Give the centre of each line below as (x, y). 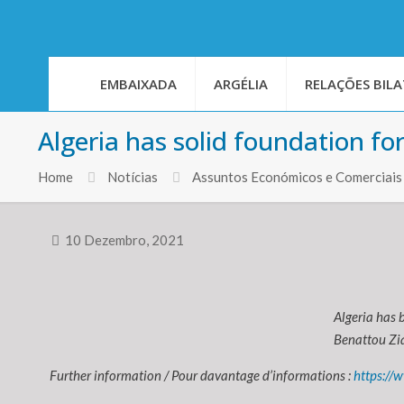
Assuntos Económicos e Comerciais (297, 177)
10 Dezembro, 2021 (124, 240)
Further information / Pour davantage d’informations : (200, 376)
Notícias (133, 177)
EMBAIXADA (138, 84)
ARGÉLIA (241, 84)
